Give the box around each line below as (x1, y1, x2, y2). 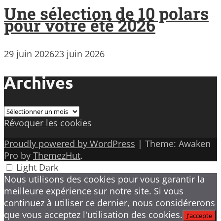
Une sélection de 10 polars (4, 2, 209, 25)
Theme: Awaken (145, 138, 211, 150)
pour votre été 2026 (4, 14, 155, 37)
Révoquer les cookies (4, 117, 92, 129)
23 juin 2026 (54, 48, 105, 60)
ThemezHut (33, 149, 80, 162)
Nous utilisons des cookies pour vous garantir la (4, 173, 205, 185)
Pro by (4, 149, 33, 162)
